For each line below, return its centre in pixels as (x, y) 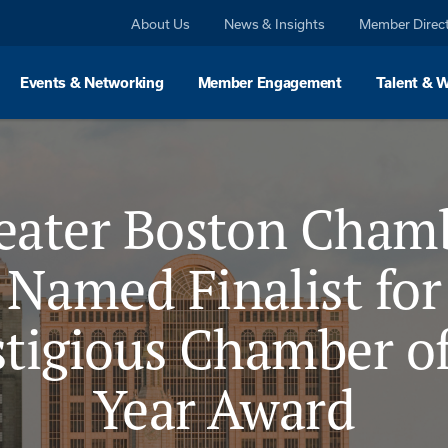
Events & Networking (91, 83)
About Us (161, 24)
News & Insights (275, 24)
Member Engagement (269, 83)
